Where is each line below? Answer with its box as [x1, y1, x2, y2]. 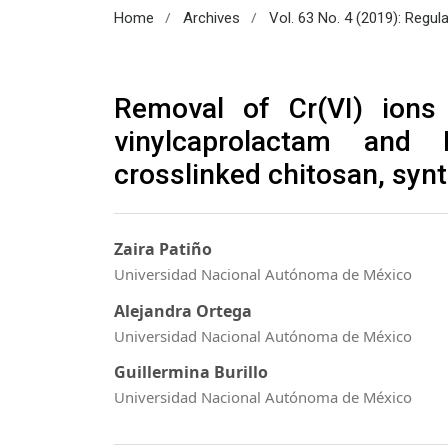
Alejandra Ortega [114, 299, 252, 322]
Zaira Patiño [114, 238, 212, 261]
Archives [182, 8, 240, 27]
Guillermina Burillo [114, 361, 268, 384]
